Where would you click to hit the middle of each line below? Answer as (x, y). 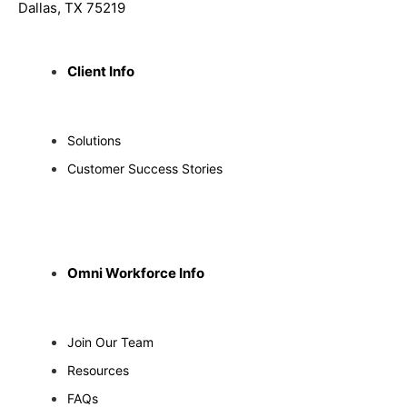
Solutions (94, 141)
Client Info (101, 72)
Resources (98, 371)
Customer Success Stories (145, 169)
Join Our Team (110, 342)
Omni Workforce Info (136, 273)
